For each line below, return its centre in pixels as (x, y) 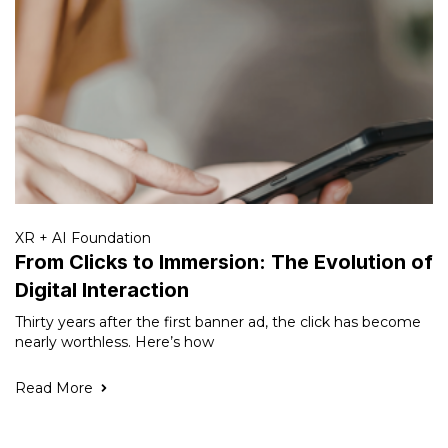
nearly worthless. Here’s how (114, 342)
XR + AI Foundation (83, 238)
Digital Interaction (102, 290)
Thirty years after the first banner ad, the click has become (218, 322)
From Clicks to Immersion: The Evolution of (224, 262)
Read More (54, 388)
